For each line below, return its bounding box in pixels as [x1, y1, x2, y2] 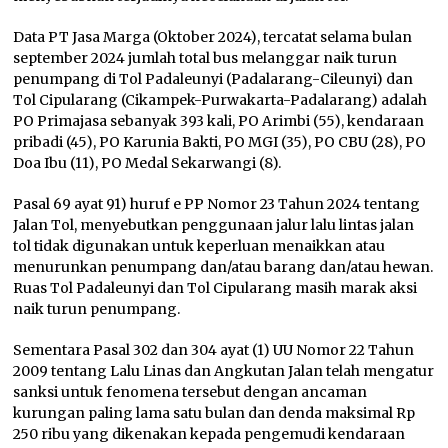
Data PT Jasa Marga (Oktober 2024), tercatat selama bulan [13, 28, 413, 47]
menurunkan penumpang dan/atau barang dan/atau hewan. [13, 258, 434, 277]
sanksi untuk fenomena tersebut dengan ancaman [13, 383, 368, 402]
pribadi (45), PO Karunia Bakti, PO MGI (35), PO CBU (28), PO [13, 133, 427, 152]
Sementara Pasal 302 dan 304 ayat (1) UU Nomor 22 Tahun [13, 341, 415, 360]
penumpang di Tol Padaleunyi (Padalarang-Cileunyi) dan [13, 70, 414, 89]
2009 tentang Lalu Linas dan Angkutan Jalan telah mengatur [13, 362, 435, 381]
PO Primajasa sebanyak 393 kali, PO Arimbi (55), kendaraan [13, 112, 425, 131]
